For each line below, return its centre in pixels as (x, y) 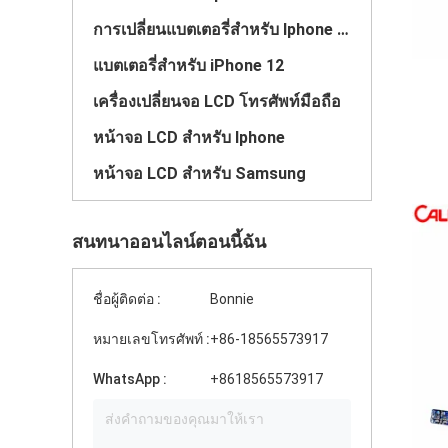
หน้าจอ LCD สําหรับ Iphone (189, 137)
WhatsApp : (130, 379)
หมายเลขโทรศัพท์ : (151, 339)
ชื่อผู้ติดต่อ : (127, 299)
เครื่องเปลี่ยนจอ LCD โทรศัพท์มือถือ (217, 101)
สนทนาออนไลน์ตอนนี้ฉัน (169, 241)
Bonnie (232, 299)
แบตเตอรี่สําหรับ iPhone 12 (188, 65)
